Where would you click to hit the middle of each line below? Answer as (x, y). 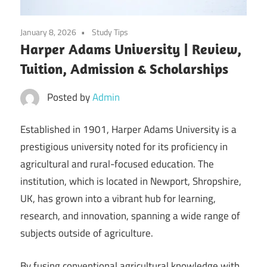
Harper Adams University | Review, (131, 49)
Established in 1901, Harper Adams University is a (128, 130)
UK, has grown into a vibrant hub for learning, (118, 199)
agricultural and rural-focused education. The (117, 164)
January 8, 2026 (48, 32)
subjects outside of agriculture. (87, 233)
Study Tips (110, 32)
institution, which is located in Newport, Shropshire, (131, 181)
